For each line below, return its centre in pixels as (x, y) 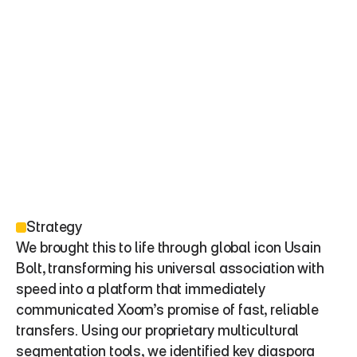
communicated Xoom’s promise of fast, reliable (167, 310)
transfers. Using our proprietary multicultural (158, 330)
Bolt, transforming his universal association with (171, 268)
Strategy (55, 227)
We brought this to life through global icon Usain (169, 247)
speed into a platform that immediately (141, 289)
